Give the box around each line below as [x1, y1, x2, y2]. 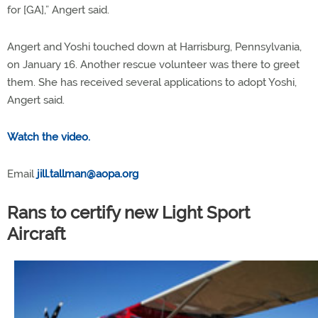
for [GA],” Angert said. [7, 3, 109, 16]
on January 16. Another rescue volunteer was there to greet [7, 57, 300, 71]
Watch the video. [7, 130, 90, 143]
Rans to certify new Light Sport [7, 202, 250, 223]
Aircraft [7, 223, 65, 244]
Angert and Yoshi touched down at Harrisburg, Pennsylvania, [7, 40, 302, 53]
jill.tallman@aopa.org [37, 167, 138, 180]
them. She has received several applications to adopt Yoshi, [7, 75, 297, 89]
